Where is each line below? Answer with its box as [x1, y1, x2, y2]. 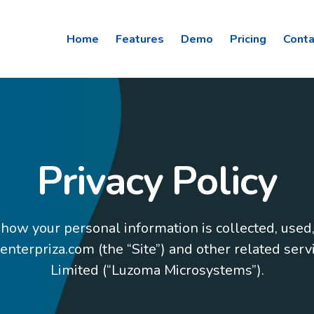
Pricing [230, 31, 266, 47]
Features [116, 31, 164, 47]
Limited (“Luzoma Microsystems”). [50, 261, 264, 280]
